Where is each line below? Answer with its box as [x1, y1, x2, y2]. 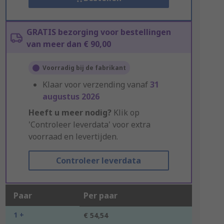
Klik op [111, 107, 139, 118]
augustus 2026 [42, 91, 99, 102]
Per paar [83, 190, 117, 201]
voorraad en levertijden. [28, 131, 118, 142]
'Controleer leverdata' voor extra [28, 119, 150, 130]
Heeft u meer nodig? [28, 107, 111, 118]
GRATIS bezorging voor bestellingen [26, 26, 171, 37]
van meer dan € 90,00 [26, 38, 111, 49]
